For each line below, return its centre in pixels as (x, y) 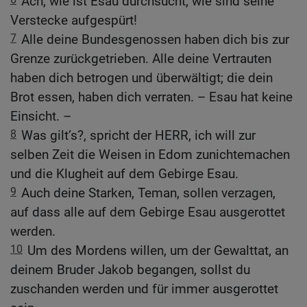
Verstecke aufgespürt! (74, 21)
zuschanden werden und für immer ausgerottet (144, 289)
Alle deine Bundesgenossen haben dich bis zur (155, 40)
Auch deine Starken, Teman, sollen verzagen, (148, 193)
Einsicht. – (41, 116)
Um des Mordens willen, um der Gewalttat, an (158, 251)
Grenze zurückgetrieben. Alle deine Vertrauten (141, 59)
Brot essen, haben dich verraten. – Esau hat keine (151, 97)
